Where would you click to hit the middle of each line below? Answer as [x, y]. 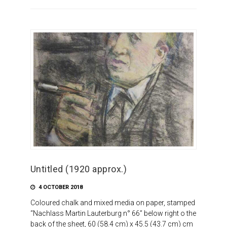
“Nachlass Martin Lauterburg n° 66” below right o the [113, 213]
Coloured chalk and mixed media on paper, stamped [112, 202]
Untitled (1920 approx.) [79, 169]
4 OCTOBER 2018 [60, 187]
